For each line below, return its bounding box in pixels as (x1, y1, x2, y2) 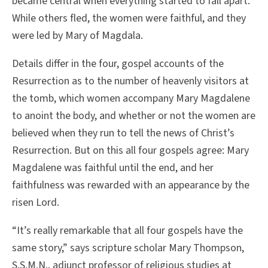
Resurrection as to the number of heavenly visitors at (12, 74, 249, 89)
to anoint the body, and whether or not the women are (12, 108, 255, 124)
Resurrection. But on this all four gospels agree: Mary (12, 143, 249, 159)
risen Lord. (12, 195, 59, 211)
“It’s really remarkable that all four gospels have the (12, 223, 243, 239)
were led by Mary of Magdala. (12, 28, 143, 44)
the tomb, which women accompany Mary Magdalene (12, 91, 250, 106)
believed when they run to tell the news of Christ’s (12, 126, 234, 141)
